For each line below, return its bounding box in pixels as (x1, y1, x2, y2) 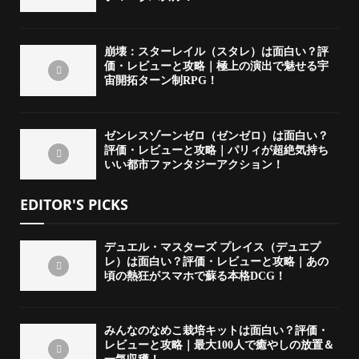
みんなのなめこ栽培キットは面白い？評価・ (104, 325, 329, 337)
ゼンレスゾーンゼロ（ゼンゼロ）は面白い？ (104, 129, 329, 142)
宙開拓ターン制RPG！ (104, 75, 218, 87)
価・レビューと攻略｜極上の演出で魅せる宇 (104, 60, 329, 73)
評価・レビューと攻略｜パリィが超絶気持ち (104, 143, 329, 156)
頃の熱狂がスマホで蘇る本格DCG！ (104, 269, 286, 282)
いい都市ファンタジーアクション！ (104, 158, 284, 171)
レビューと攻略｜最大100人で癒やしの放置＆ (104, 339, 334, 352)
